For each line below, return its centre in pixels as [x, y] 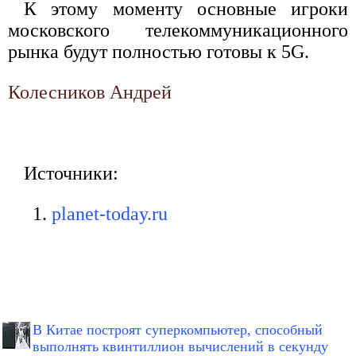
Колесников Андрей [90, 93]
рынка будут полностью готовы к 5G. [159, 52]
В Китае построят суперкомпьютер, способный [178, 330]
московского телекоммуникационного [178, 31]
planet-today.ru [110, 214]
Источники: [71, 174]
